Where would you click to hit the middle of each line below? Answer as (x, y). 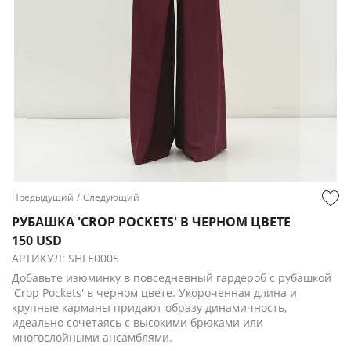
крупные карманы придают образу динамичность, (149, 308)
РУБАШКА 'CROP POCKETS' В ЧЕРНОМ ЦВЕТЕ (151, 222)
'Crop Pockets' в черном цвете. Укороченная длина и (154, 293)
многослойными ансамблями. (92, 338)
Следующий (111, 197)
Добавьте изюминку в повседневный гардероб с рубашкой (172, 278)
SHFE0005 (94, 259)
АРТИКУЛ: (40, 259)
